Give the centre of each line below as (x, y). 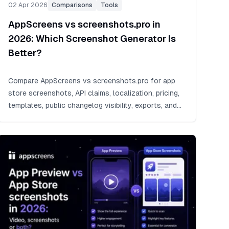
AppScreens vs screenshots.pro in (84, 25)
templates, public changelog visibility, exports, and (92, 106)
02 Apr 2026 (28, 5)
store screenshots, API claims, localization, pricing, (94, 93)
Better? (25, 53)
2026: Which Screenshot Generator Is (92, 39)
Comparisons (72, 5)
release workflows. (40, 118)
